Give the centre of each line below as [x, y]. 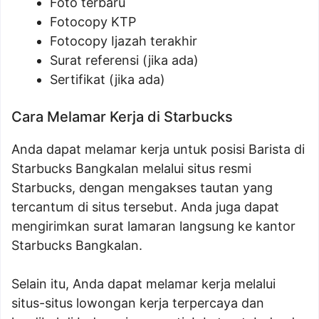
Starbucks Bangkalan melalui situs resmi [131, 168]
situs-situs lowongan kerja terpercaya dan [138, 303]
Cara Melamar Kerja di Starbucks [122, 117]
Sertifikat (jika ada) [108, 79]
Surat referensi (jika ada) [124, 60]
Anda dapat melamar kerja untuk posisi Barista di [158, 149]
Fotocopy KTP [93, 22]
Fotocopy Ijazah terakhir [124, 41]
